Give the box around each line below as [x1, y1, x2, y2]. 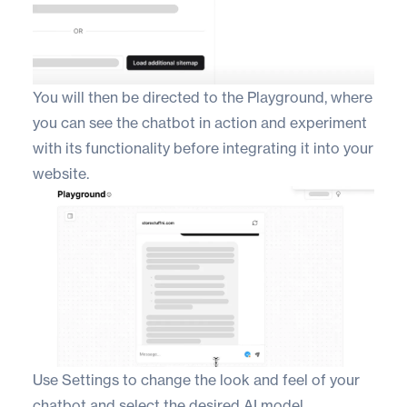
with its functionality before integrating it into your [33, 139, 373, 158]
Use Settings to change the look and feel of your [33, 370, 360, 389]
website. [33, 164, 89, 184]
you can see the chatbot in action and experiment [33, 114, 367, 133]
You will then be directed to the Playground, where [33, 88, 372, 107]
